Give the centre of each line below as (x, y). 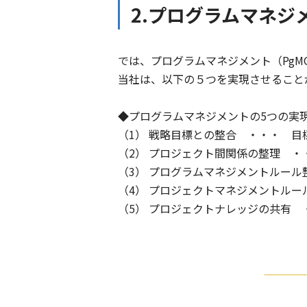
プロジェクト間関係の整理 (214, 153)
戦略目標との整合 (193, 135)
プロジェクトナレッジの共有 (220, 209)
